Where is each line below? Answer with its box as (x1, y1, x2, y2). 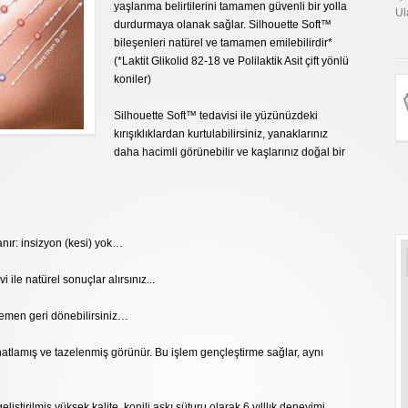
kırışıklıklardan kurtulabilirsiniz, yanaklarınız (114, 127, 328, 141)
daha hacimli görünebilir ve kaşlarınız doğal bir (114, 146, 345, 159)
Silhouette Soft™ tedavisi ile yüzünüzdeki (114, 109, 318, 123)
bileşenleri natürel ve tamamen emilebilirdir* (114, 36, 332, 50)
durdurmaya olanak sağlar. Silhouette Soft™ (114, 18, 331, 32)
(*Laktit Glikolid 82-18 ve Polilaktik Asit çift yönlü (114, 55, 349, 68)
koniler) (114, 73, 151, 87)
